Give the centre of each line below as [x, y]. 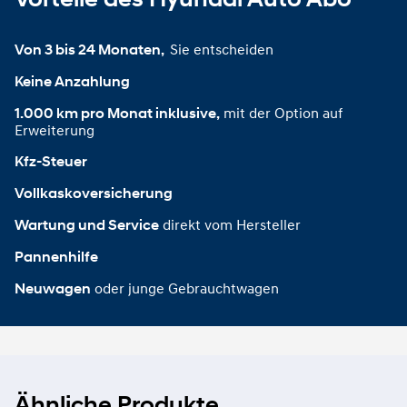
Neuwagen [53, 289]
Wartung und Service [87, 225]
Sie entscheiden [222, 50]
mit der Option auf [283, 113]
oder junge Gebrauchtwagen [187, 288]
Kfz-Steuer [51, 162]
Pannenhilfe [56, 257]
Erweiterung [55, 130]
